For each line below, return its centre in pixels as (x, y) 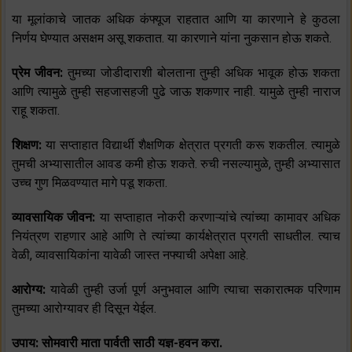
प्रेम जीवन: (40, 73)
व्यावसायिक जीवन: (56, 218)
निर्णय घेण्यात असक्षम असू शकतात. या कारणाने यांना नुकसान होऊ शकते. (172, 38)
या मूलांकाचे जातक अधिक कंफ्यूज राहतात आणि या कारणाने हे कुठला (176, 20)
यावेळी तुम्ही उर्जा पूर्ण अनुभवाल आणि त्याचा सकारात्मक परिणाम (196, 290)
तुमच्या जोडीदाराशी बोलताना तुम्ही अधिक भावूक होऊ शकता (204, 73)
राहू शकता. (36, 111)
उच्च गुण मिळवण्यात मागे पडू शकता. (90, 183)
